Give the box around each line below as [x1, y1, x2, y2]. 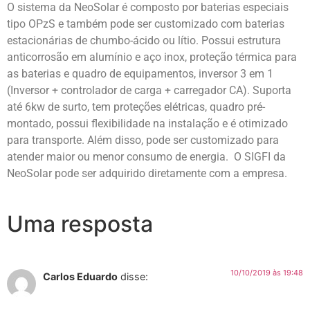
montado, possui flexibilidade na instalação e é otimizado [7, 116, 288, 130]
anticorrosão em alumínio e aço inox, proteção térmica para [7, 50, 297, 64]
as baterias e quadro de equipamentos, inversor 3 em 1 [7, 66, 273, 80]
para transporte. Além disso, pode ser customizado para [7, 133, 279, 147]
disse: [120, 271, 148, 283]
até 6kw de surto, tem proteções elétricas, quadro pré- [7, 100, 265, 113]
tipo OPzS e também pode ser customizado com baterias [7, 17, 284, 30]
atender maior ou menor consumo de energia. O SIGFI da [7, 149, 286, 163]
